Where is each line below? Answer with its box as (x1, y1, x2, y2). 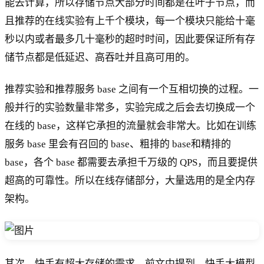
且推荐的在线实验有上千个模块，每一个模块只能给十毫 (5, 15, 255, 27)
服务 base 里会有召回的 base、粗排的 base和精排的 (5, 138, 231, 150)
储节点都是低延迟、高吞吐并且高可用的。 (5, 51, 195, 63)
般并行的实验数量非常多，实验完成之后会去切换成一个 (5, 101, 255, 113)
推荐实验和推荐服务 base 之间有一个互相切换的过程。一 (5, 83, 259, 95)
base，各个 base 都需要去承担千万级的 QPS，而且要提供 (5, 156, 258, 168)
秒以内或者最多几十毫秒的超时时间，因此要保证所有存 (5, 33, 255, 45)
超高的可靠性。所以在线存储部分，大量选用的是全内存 (5, 174, 255, 186)
